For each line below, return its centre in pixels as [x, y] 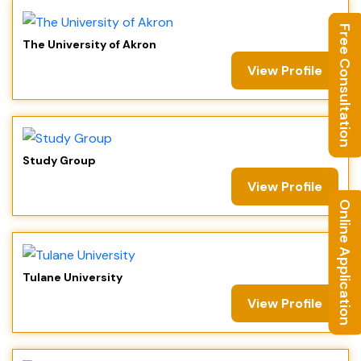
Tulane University [73, 277]
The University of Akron [89, 44]
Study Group [59, 161]
